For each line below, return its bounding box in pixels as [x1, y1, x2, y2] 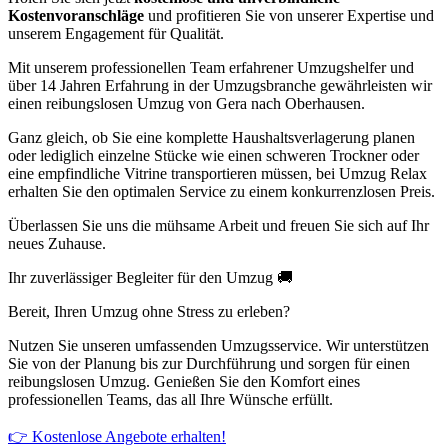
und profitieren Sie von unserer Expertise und [144, 7, 434, 25]
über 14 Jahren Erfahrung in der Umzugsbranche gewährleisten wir [8, 77, 432, 95]
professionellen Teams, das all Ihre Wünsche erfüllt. [8, 391, 333, 409]
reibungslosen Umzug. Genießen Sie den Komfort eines [8, 373, 360, 391]
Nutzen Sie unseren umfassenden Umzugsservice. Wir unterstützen [8, 337, 429, 355]
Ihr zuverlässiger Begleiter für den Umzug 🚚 [8, 269, 293, 287]
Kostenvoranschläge [8, 7, 144, 25]
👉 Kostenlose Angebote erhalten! [8, 428, 226, 446]
